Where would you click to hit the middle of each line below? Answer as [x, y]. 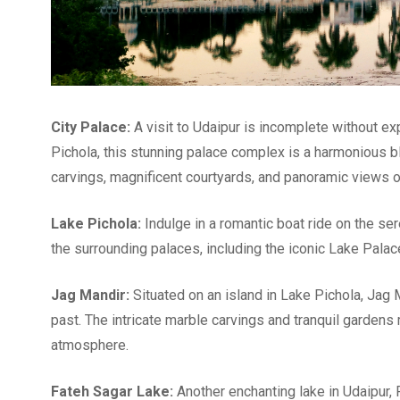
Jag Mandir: [90, 295]
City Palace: [91, 127]
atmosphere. [90, 345]
